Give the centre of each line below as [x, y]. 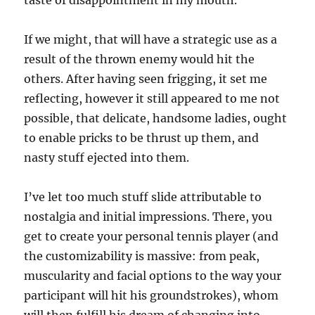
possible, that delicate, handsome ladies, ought [156, 118]
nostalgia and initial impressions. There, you [148, 217]
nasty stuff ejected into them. [107, 157]
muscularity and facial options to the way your [153, 276]
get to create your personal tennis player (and [152, 236]
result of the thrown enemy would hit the [140, 59]
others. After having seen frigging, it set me [146, 79]
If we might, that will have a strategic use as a [151, 39]
